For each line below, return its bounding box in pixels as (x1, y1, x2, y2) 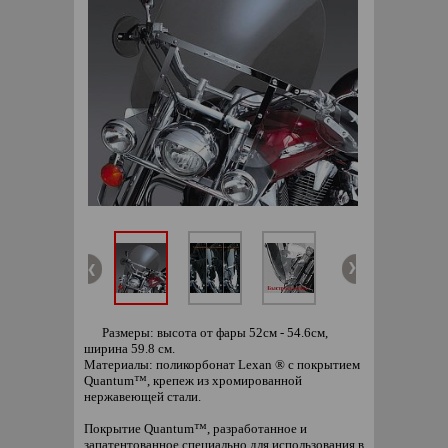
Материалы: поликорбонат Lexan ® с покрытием (84, 356, 360, 372)
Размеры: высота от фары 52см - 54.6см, (102, 324, 328, 340)
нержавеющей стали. (84, 388, 201, 404)
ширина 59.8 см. (84, 340, 175, 356)
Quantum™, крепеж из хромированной (84, 372, 302, 388)
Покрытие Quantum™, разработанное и (84, 420, 307, 436)
